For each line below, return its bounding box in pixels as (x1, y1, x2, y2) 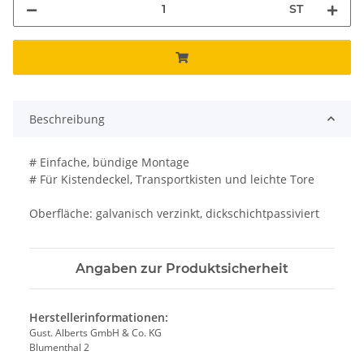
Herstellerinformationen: (29, 309, 168, 325)
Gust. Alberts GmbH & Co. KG (29, 325, 162, 340)
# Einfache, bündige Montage (29, 154, 189, 170)
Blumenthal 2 (29, 340, 89, 354)
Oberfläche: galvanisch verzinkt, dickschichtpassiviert (29, 205, 319, 221)
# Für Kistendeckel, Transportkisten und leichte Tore (29, 171, 314, 187)
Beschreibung (29, 110, 105, 127)
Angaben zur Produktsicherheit (76, 260, 288, 276)
